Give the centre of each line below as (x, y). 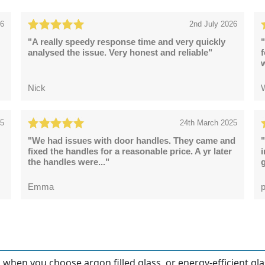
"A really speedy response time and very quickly (127, 42)
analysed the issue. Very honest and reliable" (120, 53)
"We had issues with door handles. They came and (132, 140)
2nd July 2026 (213, 24)
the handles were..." (69, 161)
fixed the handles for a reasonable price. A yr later (130, 151)
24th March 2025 (208, 122)
